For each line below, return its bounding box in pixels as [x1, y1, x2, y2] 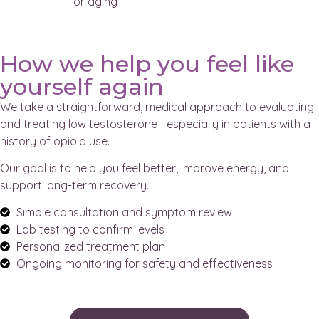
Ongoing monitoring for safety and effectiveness [16, 256, 273, 271]
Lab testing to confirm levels [16, 222, 164, 237]
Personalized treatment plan [16, 239, 165, 254]
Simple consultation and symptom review [16, 205, 232, 220]
